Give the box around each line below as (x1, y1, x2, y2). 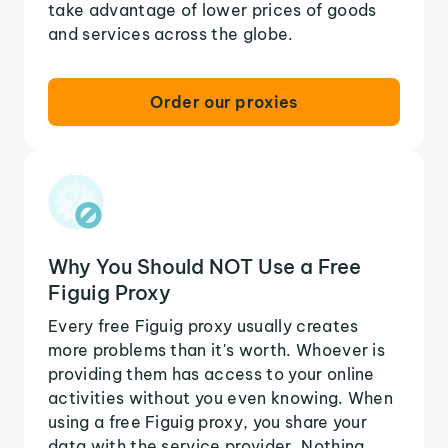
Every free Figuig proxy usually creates (48, 315, 359, 336)
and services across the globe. (48, 23, 294, 44)
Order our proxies (150, 91, 298, 112)
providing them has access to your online (48, 363, 375, 384)
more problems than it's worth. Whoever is (48, 339, 386, 360)
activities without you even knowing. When (48, 387, 394, 408)
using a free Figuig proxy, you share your (48, 411, 368, 432)
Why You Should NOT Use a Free (48, 253, 361, 279)
